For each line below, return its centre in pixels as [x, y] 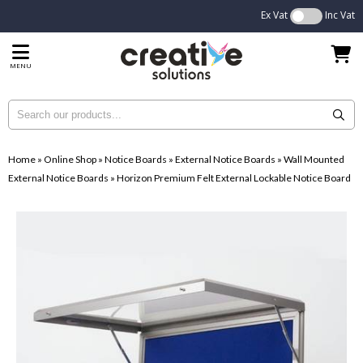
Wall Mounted [314, 159]
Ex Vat [274, 15]
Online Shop [70, 159]
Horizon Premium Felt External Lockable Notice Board [234, 178]
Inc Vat [340, 15]
